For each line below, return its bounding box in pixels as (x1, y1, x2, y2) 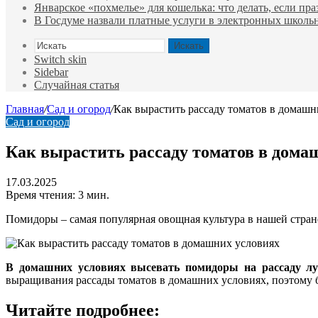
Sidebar (34, 66, 68, 78)
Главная (6, 103, 44, 115)
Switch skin (34, 53, 87, 65)
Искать (174, 40, 204, 51)
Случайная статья (34, 79, 119, 91)
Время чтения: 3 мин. (6, 188, 109, 201)
